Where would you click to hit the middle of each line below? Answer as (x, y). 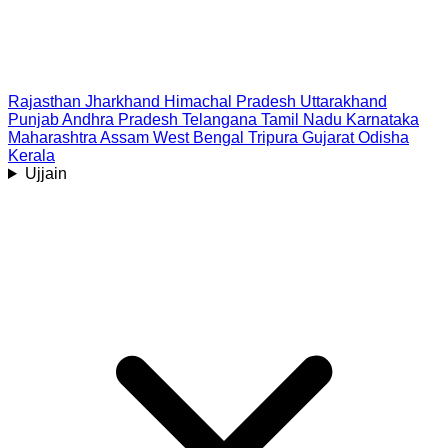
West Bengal (198, 137)
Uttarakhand (343, 101)
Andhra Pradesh (120, 119)
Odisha (383, 137)
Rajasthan (44, 101)
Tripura (273, 137)
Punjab (33, 119)
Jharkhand (122, 101)
